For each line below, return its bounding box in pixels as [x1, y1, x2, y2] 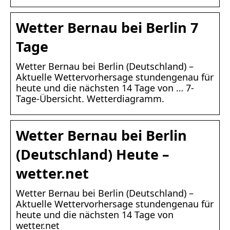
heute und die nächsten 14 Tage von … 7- [16, 82, 194, 94]
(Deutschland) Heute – [16, 145, 169, 164]
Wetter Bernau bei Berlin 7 [16, 18, 198, 37]
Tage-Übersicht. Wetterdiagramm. [16, 92, 164, 105]
